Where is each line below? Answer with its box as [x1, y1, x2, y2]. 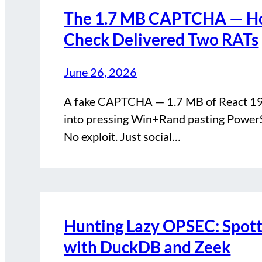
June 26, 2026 [64, 64, 137, 79]
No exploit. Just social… [64, 129, 181, 143]
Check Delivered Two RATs [64, 29, 259, 49]
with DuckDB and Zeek [64, 236, 231, 257]
